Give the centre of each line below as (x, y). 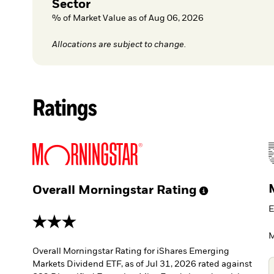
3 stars (46, 218)
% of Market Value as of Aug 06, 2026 (128, 19)
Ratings (65, 107)
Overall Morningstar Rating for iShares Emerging (131, 251)
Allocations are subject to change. (119, 44)
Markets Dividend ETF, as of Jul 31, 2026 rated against (143, 264)
